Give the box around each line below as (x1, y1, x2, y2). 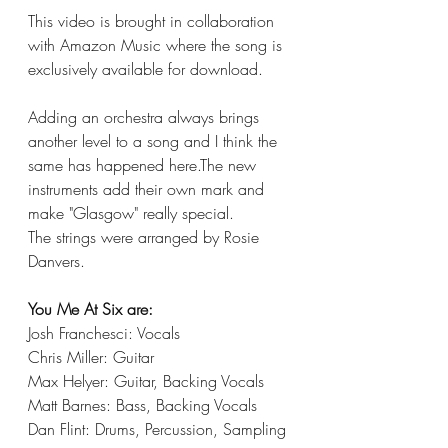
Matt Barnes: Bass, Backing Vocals (28, 394, 257, 416)
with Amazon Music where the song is (28, 34, 287, 56)
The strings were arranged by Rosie (28, 226, 264, 248)
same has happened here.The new (28, 154, 261, 176)
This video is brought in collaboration (28, 10, 279, 32)
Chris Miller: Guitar (28, 346, 154, 368)
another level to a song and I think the (28, 130, 282, 152)
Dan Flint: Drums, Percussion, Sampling (28, 418, 286, 440)
